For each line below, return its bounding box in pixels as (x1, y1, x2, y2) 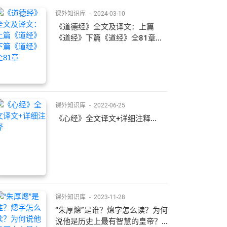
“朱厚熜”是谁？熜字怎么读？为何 (55, 206, 168, 215)
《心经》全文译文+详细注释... (55, 114, 157, 124)
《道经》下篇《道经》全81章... (55, 33, 162, 43)
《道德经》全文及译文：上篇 (55, 22, 154, 32)
